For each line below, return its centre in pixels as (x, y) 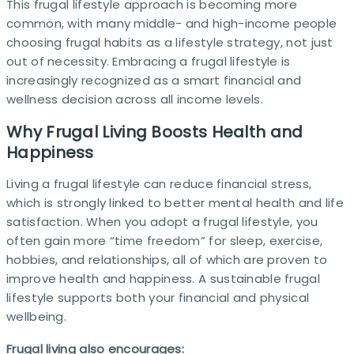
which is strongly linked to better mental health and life (175, 203)
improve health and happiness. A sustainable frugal (163, 279)
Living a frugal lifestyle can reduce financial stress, (159, 184)
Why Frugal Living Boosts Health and (155, 132)
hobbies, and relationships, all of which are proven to (167, 260)
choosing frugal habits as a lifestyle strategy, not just (170, 42)
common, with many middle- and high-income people (172, 23)
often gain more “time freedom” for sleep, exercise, (165, 241)
